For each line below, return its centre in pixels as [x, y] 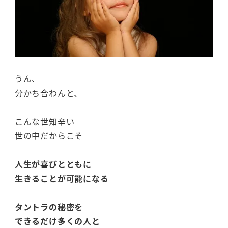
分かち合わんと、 [49, 93]
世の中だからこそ [49, 136]
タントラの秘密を [49, 207]
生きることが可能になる [62, 178]
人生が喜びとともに [53, 164]
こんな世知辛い [45, 121]
